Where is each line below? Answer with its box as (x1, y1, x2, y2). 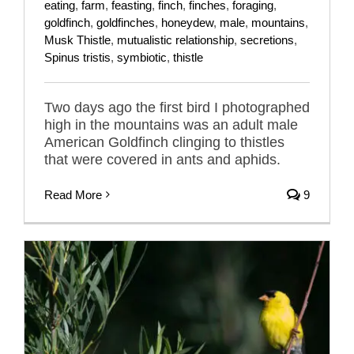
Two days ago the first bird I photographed (44, 99, 310, 115)
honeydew (161, 15, 213, 29)
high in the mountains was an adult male (44, 116, 298, 133)
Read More (44, 187, 102, 201)
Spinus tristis (44, 50, 111, 64)
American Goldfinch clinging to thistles (44, 134, 284, 150)
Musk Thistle (44, 32, 111, 47)
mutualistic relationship (117, 32, 234, 47)
